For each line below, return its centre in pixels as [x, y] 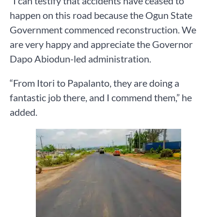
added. [23, 112]
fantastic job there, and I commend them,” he [101, 97]
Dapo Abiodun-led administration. [80, 58]
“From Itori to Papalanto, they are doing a [94, 83]
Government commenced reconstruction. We [103, 29]
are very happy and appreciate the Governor [101, 44]
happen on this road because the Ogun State [101, 15]
